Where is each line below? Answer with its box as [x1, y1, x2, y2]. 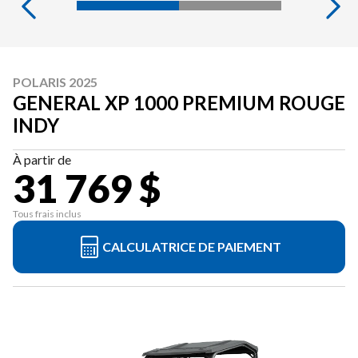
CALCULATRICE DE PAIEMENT [102, 239, 281, 254]
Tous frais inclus [13, 208, 82, 220]
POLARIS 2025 [13, 74, 97, 89]
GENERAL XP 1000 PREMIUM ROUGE [13, 91, 345, 114]
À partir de [13, 152, 71, 167]
